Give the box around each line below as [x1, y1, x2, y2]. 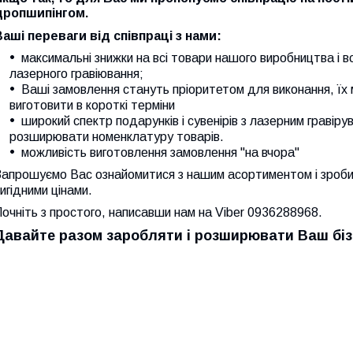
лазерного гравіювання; [9, 67, 143, 80]
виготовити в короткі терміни [9, 98, 175, 112]
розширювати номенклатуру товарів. [9, 130, 224, 143]
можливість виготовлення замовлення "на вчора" [21, 146, 299, 159]
